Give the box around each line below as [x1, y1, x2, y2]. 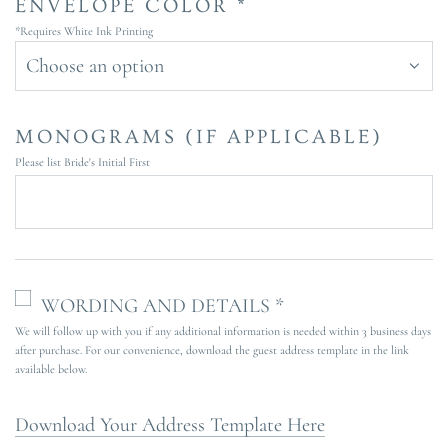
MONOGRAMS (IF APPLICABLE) [15, 126, 383, 149]
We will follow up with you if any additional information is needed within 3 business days [15, 324, 431, 339]
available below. [15, 362, 87, 377]
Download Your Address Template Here [15, 413, 325, 438]
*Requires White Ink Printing [15, 24, 153, 39]
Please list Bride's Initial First [15, 155, 150, 170]
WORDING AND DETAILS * [41, 294, 284, 319]
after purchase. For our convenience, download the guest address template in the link [15, 343, 409, 358]
